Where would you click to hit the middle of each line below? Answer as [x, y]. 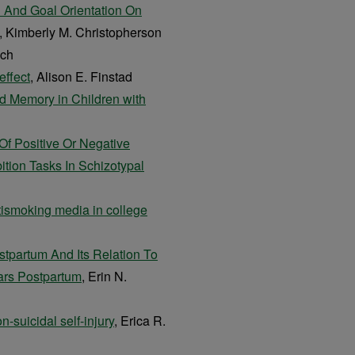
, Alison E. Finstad [81, 76]
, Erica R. [140, 321]
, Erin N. [104, 276]
